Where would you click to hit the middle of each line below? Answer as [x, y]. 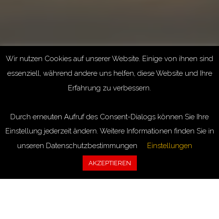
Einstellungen [170, 146]
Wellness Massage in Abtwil [109, 198]
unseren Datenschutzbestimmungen [77, 146]
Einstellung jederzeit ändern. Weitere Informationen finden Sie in [109, 131]
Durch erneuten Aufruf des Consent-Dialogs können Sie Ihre [109, 117]
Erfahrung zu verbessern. [109, 88]
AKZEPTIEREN [109, 163]
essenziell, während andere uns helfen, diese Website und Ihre [109, 73]
